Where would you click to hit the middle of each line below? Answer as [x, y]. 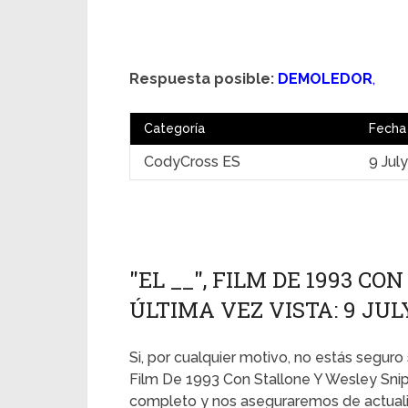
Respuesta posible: [202, 79]
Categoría [174, 128]
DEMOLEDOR [325, 79]
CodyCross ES [192, 162]
